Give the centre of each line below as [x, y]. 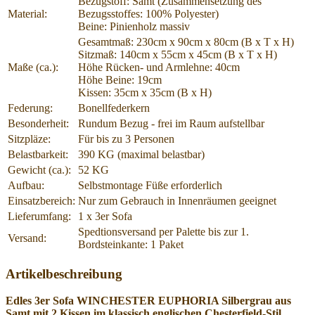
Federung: [30, 108]
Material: [27, 13]
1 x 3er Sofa [105, 216]
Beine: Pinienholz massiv [134, 26]
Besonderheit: [38, 123]
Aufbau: [26, 185]
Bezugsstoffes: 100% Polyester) [148, 13]
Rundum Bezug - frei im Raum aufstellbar [171, 123]
